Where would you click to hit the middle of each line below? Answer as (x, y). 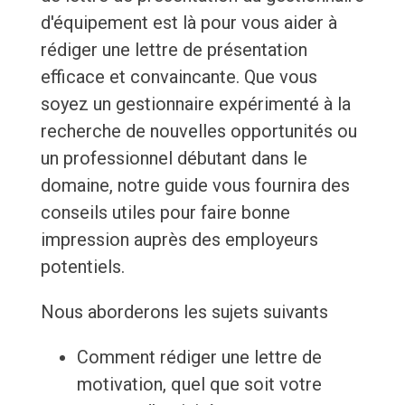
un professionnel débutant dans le (174, 159)
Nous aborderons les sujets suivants (184, 312)
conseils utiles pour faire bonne (165, 213)
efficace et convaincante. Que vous (179, 77)
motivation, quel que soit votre (199, 385)
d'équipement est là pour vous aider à (188, 23)
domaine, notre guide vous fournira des (195, 186)
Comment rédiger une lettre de (199, 358)
